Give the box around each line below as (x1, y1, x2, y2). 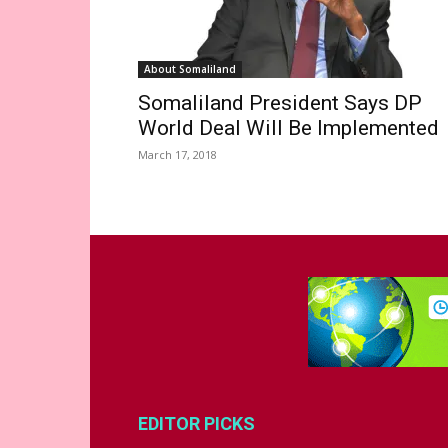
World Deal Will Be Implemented (138, 116, 439, 140)
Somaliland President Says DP (138, 91, 422, 115)
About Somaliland (144, 62, 236, 76)
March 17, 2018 (138, 147, 217, 162)
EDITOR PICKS (138, 413, 255, 434)
